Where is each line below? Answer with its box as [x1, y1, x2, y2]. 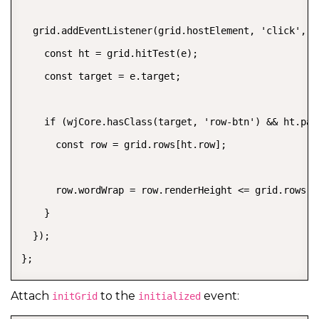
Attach [11, 288, 52, 303]
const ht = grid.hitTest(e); [21, 47, 198, 59]
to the [98, 288, 138, 303]
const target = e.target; [21, 70, 181, 82]
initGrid [52, 290, 98, 302]
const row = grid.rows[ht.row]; [21, 138, 226, 150]
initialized [138, 290, 201, 302]
